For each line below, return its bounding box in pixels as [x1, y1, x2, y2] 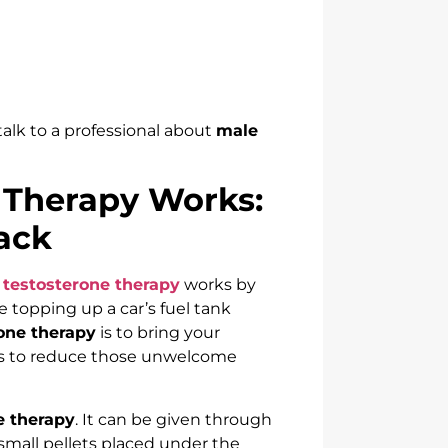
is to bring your [96, 323, 220, 343]
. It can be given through [75, 409, 272, 429]
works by [180, 275, 256, 295]
